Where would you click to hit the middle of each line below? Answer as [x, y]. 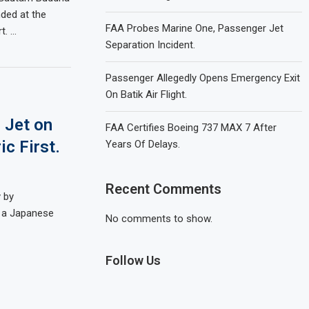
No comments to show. [159, 219]
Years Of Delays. [143, 144]
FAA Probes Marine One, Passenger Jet [195, 28]
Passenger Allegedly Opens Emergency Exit [203, 78]
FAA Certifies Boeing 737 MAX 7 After [191, 128]
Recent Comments [164, 189]
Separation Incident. [151, 45]
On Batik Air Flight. [147, 94]
